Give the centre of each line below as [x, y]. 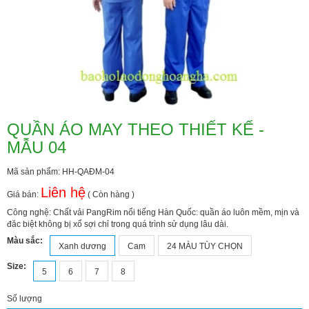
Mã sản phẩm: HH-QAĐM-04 [61, 171]
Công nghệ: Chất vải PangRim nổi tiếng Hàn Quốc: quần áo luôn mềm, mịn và [153, 212]
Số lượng [24, 298]
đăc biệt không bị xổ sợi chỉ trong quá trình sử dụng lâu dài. [118, 224]
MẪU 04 [37, 147]
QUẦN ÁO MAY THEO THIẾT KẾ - [136, 129]
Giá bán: [24, 194]
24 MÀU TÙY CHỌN [205, 246]
